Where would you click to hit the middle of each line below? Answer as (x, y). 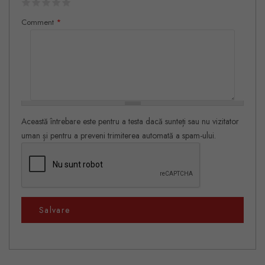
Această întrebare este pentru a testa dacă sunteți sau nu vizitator (130, 121)
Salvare (55, 210)
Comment (39, 22)
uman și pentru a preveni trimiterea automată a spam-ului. (119, 135)
